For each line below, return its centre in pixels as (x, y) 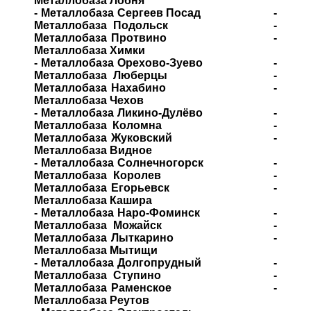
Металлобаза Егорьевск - (155, 188)
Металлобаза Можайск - (155, 225)
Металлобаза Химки (90, 50)
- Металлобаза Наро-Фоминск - (155, 213)
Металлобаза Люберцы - (155, 75)
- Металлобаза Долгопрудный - (155, 263)
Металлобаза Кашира (93, 200)
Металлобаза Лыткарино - (155, 238)
